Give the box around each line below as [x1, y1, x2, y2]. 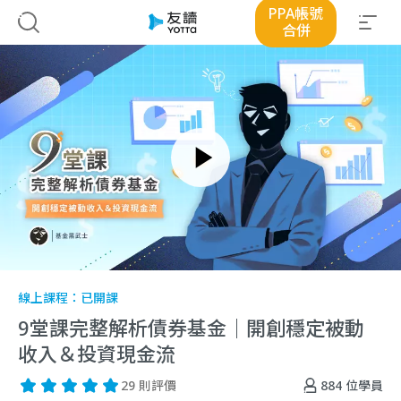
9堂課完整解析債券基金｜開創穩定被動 [18, 314, 364, 341]
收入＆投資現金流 [18, 340, 175, 367]
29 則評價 [121, 377, 176, 394]
